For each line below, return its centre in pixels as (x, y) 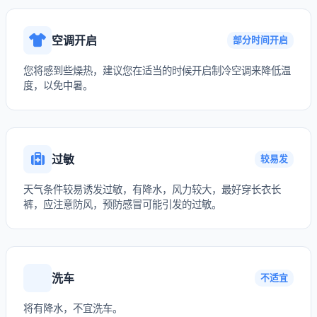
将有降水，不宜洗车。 (73, 308)
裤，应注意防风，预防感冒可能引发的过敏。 (122, 204)
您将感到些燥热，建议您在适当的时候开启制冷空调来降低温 (157, 70)
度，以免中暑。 (58, 85)
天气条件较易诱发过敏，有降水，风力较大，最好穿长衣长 (152, 189)
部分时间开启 (260, 40)
